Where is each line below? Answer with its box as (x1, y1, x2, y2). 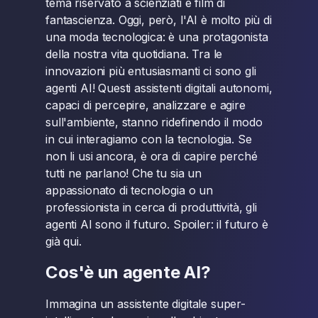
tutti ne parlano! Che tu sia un (45, 166, 202, 180)
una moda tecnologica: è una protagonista (45, 30, 268, 44)
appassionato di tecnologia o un (45, 183, 214, 197)
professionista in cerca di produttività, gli (45, 200, 257, 214)
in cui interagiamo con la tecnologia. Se (45, 132, 252, 146)
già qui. (45, 234, 82, 248)
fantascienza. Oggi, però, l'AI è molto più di (45, 13, 272, 27)
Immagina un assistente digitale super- (45, 297, 246, 311)
